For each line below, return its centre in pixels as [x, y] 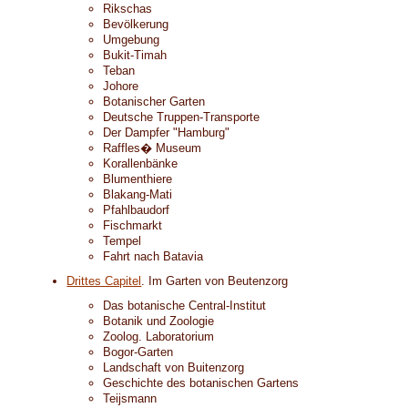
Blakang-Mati [138, 194]
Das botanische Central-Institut [185, 306]
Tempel [122, 241]
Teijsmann [130, 398]
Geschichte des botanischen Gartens [201, 383]
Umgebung [132, 40]
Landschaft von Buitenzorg [174, 367]
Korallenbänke [141, 163]
